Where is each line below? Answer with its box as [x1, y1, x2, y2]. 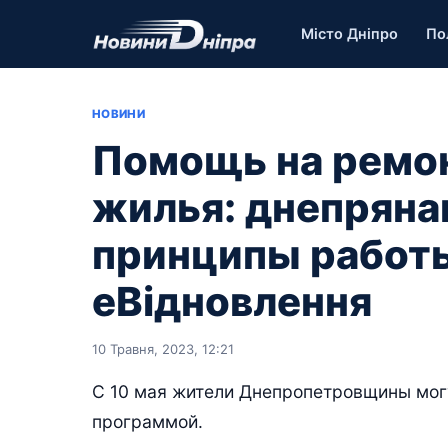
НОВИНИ [92, 107, 146, 121]
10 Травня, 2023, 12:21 [92, 341, 234, 357]
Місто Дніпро [301, 24, 399, 43]
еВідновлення [92, 277, 372, 326]
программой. [92, 411, 203, 432]
